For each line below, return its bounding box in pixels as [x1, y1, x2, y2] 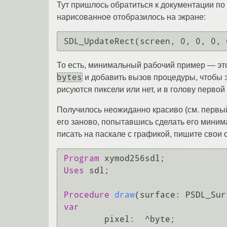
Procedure [64, 190, 109, 200]
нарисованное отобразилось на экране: [57, 13, 206, 22]
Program [64, 153, 99, 163]
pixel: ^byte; [64, 214, 104, 224]
